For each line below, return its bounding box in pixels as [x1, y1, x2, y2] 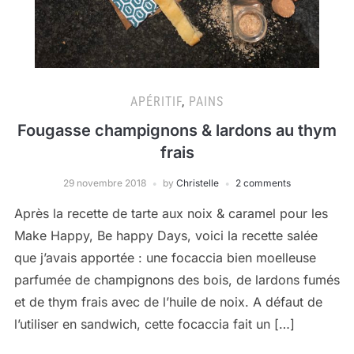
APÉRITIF [130, 94, 182, 109]
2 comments [235, 177, 291, 189]
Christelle [176, 177, 219, 189]
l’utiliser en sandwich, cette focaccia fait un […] [13, 316, 295, 332]
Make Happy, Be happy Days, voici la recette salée [13, 228, 318, 243]
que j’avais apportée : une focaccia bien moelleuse [13, 250, 316, 265]
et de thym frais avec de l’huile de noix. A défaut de [13, 294, 322, 310]
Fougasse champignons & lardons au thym [17, 121, 337, 140]
